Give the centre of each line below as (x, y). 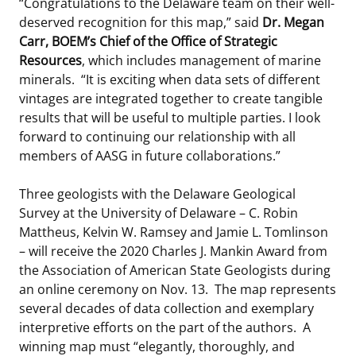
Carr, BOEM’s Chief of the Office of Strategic (148, 41)
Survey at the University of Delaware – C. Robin (159, 213)
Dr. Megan (293, 22)
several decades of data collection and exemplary (166, 308)
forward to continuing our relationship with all (157, 136)
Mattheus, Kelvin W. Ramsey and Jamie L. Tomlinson (174, 232)
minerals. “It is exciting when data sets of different (170, 79)
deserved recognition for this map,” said (141, 22)
